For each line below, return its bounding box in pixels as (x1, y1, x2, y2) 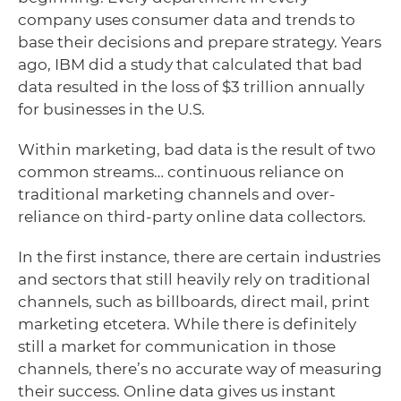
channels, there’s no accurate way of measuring (18, 359, 382, 378)
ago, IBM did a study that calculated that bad (18, 55, 363, 73)
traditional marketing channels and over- (18, 184, 336, 203)
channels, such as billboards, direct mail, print (18, 292, 370, 311)
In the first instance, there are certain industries (18, 247, 380, 266)
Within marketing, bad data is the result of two (18, 140, 376, 158)
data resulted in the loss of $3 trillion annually (18, 77, 364, 96)
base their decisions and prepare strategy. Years (18, 32, 381, 51)
